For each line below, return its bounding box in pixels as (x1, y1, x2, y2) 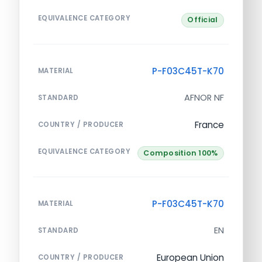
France (195, 118, 224, 131)
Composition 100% (143, 147, 218, 158)
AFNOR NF (184, 91, 224, 104)
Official (187, 15, 218, 25)
